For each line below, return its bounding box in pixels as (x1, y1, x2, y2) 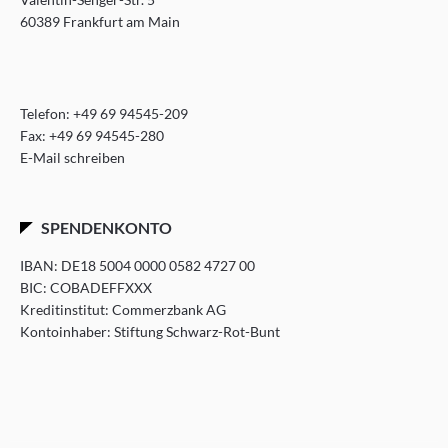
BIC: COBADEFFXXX (20, 279, 152, 297)
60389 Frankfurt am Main (20, 13, 180, 31)
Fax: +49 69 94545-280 (20, 127, 164, 145)
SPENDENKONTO (40, 218, 172, 238)
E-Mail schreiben (20, 149, 125, 167)
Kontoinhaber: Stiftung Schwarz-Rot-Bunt (20, 323, 280, 341)
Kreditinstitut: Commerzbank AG (20, 301, 226, 319)
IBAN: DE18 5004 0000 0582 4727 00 (20, 257, 255, 275)
